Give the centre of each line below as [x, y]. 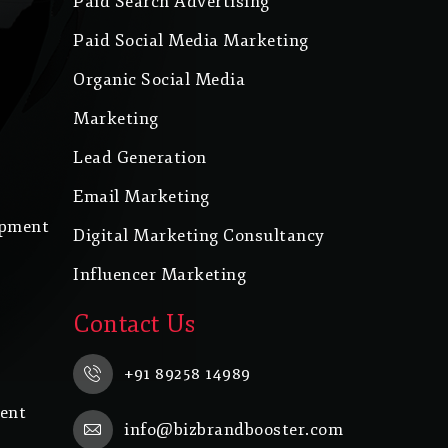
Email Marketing [141, 197]
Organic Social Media [159, 80]
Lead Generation [140, 158]
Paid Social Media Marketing [191, 41]
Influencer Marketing [159, 275]
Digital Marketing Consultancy [199, 236]
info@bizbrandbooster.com [234, 430]
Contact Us [134, 324]
